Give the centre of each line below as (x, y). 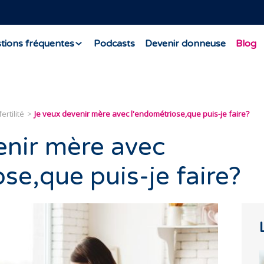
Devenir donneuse (185, 43)
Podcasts (114, 43)
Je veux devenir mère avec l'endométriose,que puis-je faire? (142, 114)
